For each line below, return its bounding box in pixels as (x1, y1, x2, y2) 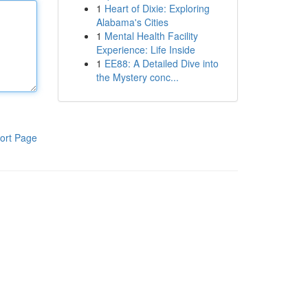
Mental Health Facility (104, 29, 198, 43)
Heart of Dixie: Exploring (104, 1, 210, 15)
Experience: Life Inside (96, 43, 195, 56)
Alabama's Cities (96, 15, 168, 29)
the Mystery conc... (96, 70, 179, 84)
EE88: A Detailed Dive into (104, 56, 219, 70)
